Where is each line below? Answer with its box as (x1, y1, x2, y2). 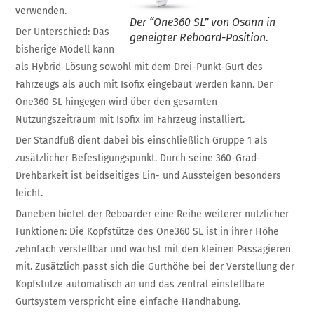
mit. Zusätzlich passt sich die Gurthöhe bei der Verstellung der (15, 260, 295, 273)
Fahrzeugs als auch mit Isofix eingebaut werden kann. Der (15, 78, 273, 90)
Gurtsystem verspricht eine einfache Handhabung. (15, 295, 244, 308)
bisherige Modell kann (15, 43, 115, 55)
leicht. (15, 186, 43, 199)
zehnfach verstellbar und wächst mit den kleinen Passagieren (15, 243, 292, 255)
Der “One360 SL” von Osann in (129, 15, 275, 29)
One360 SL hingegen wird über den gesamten (15, 95, 218, 108)
